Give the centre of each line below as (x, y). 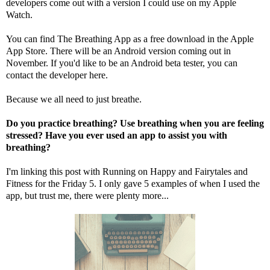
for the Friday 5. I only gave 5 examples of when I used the (146, 184)
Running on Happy (139, 172)
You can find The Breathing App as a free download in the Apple (130, 39)
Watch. (19, 15)
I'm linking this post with (54, 172)
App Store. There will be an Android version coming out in (118, 51)
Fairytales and (221, 172)
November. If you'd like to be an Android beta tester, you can (122, 63)
